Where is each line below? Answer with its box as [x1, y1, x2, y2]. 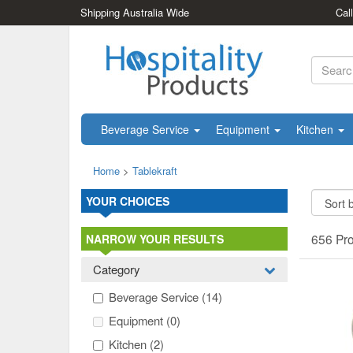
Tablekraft [132, 163, 177, 178]
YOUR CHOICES [86, 193, 169, 209]
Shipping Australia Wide [80, 5, 189, 20]
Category [93, 261, 139, 277]
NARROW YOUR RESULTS [86, 231, 224, 247]
